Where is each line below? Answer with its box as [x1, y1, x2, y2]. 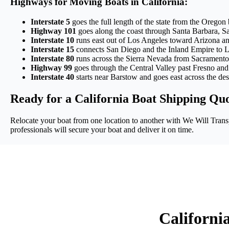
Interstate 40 [31, 72, 74, 81]
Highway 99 [31, 63, 72, 72]
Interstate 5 [31, 17, 70, 26]
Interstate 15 [31, 44, 74, 54]
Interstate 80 [31, 54, 74, 63]
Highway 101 [31, 26, 76, 35]
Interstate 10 [31, 35, 74, 44]
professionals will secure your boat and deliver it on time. [10, 125, 194, 134]
